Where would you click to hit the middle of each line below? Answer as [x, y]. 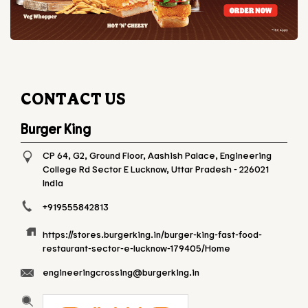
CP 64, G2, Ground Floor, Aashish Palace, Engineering [157, 155]
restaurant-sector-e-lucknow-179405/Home [136, 247]
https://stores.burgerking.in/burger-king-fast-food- [152, 234]
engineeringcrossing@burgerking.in [121, 272]
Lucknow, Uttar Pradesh [182, 168]
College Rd [66, 168]
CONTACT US [73, 98]
